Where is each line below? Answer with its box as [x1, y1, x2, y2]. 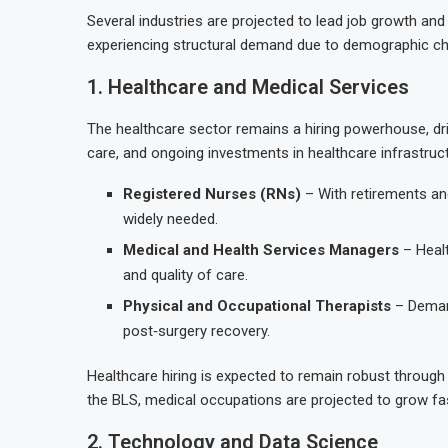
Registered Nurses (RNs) [123, 185, 301, 203]
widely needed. [123, 210, 218, 228]
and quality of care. [123, 266, 248, 284]
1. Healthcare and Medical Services [87, 75, 409, 99]
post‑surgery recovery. [123, 322, 270, 340]
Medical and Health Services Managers [123, 241, 399, 259]
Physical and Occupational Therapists [123, 297, 391, 315]
